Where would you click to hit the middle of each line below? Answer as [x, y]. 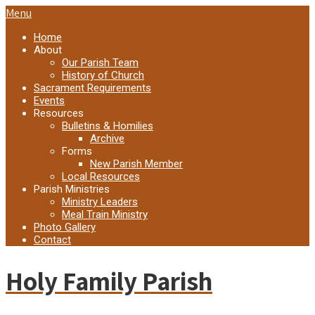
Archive [107, 139]
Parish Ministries [72, 189]
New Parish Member [136, 164]
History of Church [103, 75]
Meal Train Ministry [105, 214]
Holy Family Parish [109, 281]
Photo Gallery [65, 227]
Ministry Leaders [100, 202]
